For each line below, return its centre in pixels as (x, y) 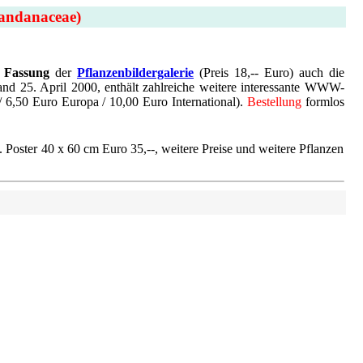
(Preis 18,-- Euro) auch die (269, 73)
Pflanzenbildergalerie (135, 73)
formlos (322, 102)
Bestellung (274, 102)
